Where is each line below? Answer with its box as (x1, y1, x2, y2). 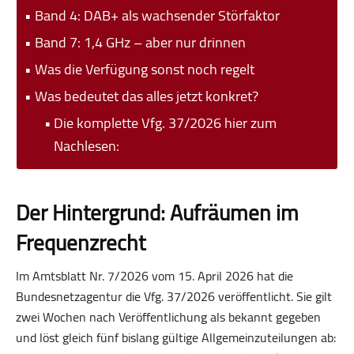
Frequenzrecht (16, 222, 145, 262)
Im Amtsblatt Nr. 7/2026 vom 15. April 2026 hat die (16, 263, 293, 288)
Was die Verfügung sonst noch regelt (34, 55, 254, 82)
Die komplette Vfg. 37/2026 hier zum (54, 108, 277, 136)
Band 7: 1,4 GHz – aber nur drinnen (34, 28, 246, 55)
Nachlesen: (54, 131, 120, 159)
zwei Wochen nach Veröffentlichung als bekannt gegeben (16, 304, 321, 329)
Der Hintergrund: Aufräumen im (16, 192, 299, 232)
